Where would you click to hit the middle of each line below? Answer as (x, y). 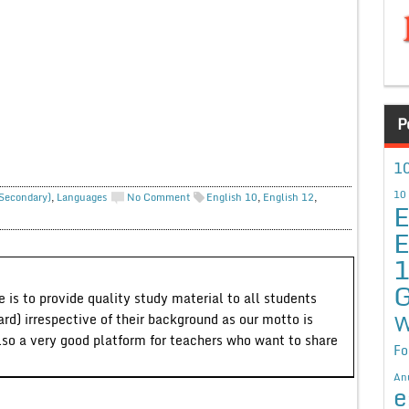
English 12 (288, 197)
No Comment (158, 197)
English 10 (231, 197)
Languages (81, 197)
